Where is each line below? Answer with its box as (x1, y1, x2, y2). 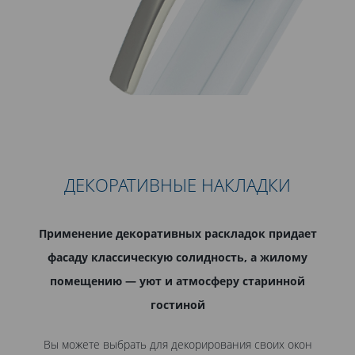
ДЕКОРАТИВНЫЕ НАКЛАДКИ (64, 174, 291, 197)
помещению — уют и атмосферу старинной (50, 273, 305, 288)
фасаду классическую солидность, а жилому (48, 250, 307, 265)
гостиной (150, 297, 205, 312)
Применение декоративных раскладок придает (38, 226, 317, 241)
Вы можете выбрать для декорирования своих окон (43, 337, 312, 352)
